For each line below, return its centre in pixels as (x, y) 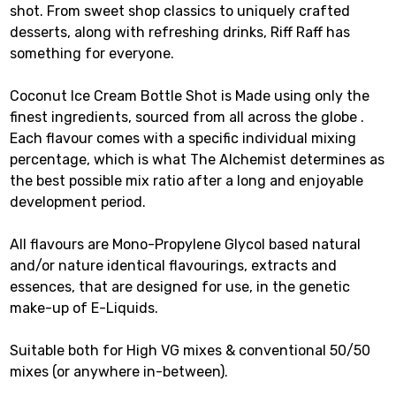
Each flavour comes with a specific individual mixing (183, 139)
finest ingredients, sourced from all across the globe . (187, 118)
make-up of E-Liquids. (84, 308)
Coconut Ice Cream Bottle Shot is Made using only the (190, 96)
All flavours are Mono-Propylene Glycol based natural (186, 245)
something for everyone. (92, 54)
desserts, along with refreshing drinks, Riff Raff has (180, 33)
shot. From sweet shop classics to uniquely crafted (180, 11)
